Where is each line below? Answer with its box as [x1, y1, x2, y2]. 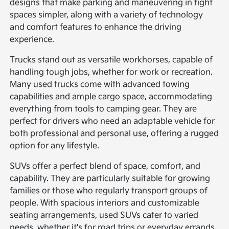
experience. [10, 34, 55, 44]
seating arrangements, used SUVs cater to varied [10, 210, 199, 220]
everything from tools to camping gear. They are [10, 104, 197, 114]
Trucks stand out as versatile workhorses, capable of [10, 55, 213, 65]
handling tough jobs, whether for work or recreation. [10, 67, 213, 77]
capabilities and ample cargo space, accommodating [10, 91, 213, 102]
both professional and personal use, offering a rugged [10, 128, 219, 139]
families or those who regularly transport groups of [10, 186, 208, 196]
